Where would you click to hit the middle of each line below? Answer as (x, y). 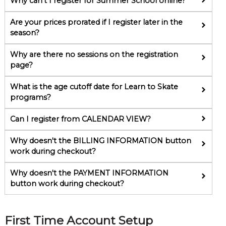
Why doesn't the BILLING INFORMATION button (100, 140)
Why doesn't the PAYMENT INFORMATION (89, 173)
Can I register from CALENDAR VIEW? (80, 119)
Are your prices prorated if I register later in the (96, 22)
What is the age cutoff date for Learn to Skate (94, 87)
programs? (30, 97)
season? (24, 33)
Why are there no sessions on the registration (94, 54)
